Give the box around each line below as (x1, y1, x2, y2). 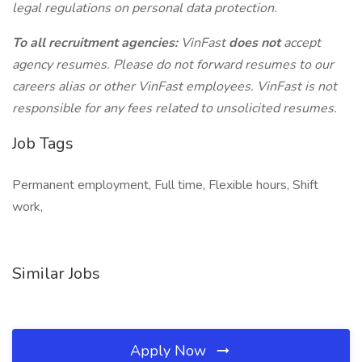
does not (229, 34, 284, 52)
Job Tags (12, 133, 74, 154)
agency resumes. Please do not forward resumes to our (12, 56, 334, 74)
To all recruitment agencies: (12, 34, 181, 52)
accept (284, 34, 321, 52)
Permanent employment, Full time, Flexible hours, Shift (12, 176, 318, 194)
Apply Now (130, 341, 210, 360)
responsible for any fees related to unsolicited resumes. (12, 99, 337, 117)
